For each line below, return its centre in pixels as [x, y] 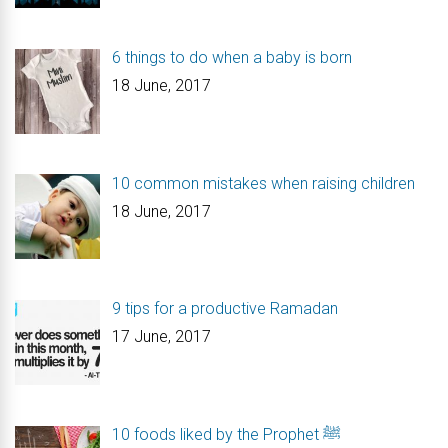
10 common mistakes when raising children [263, 183]
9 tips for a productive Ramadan [225, 309]
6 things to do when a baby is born [232, 57]
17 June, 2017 [161, 337]
